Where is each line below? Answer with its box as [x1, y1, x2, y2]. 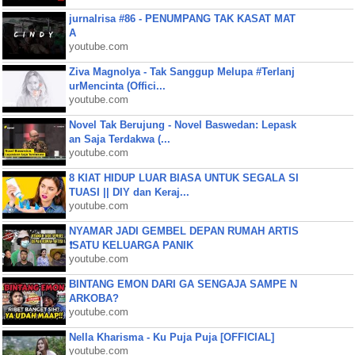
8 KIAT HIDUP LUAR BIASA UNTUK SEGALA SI [68, 172, 299, 184]
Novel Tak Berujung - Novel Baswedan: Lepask [68, 119, 296, 131]
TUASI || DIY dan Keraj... [68, 186, 189, 198]
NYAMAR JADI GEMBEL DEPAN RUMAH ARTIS [68, 225, 299, 237]
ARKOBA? [68, 292, 119, 304]
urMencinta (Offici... [68, 80, 166, 92]
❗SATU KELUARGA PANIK [68, 239, 193, 251]
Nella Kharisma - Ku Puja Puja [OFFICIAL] [68, 331, 274, 343]
